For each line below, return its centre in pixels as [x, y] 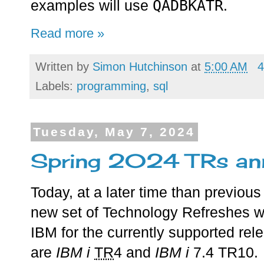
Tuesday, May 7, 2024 [114, 132]
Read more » [67, 33]
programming [111, 86]
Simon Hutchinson [140, 66]
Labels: [56, 86]
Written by [64, 66]
